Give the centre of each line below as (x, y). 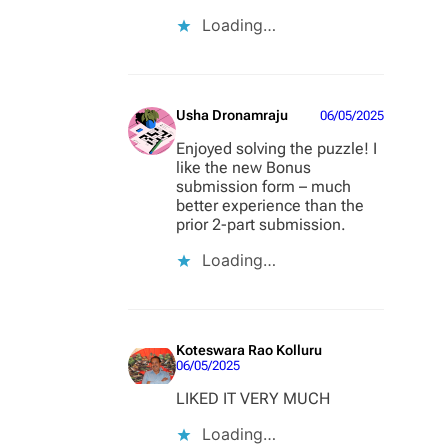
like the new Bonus (243, 168)
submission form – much (263, 187)
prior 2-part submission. (261, 225)
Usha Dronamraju (232, 115)
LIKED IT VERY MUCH (253, 399)
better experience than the (270, 206)
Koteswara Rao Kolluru (249, 350)
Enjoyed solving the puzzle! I (276, 149)
